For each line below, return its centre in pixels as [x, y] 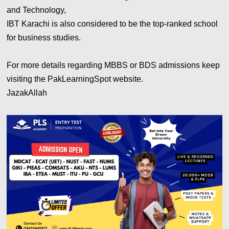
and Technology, [38, 10]
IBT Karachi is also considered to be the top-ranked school [112, 24]
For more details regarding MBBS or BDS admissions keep [113, 65]
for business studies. [44, 37]
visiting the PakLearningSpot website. [76, 79]
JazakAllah [28, 93]
